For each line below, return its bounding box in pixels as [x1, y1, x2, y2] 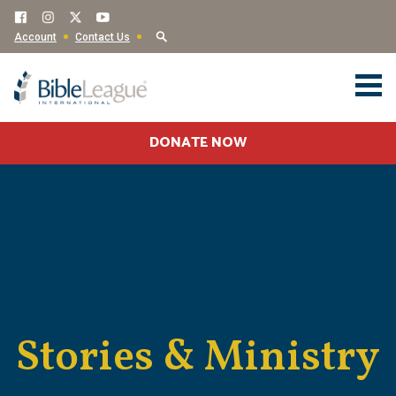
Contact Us [75, 30, 130, 43]
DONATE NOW [149, 131, 247, 156]
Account [14, 30, 57, 43]
